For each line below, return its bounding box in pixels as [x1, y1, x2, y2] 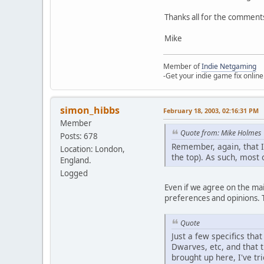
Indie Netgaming [202, 61, 256, 71]
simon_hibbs [60, 103, 120, 117]
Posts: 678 [60, 130, 98, 141]
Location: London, [60, 143, 125, 154]
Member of [163, 61, 202, 71]
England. [60, 154, 91, 166]
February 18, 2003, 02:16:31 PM [163, 105, 259, 115]
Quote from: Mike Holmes [180, 127, 261, 138]
